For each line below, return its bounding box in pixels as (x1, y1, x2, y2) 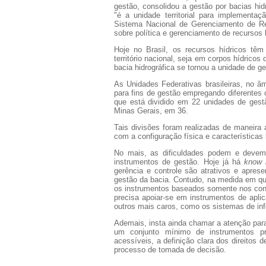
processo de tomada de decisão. (114, 245, 226, 254)
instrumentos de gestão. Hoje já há (114, 157, 245, 166)
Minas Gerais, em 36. (114, 106, 188, 115)
